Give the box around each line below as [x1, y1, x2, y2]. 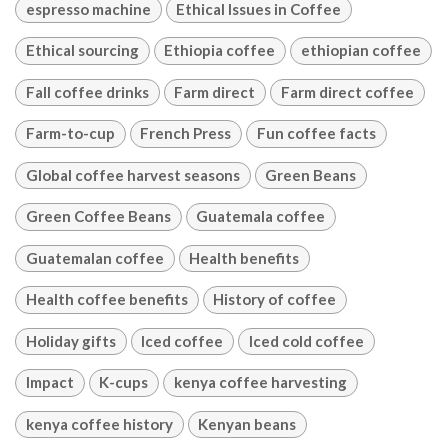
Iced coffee [141, 331, 224, 350]
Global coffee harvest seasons [25, 165, 240, 184]
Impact [25, 373, 74, 392]
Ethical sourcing [25, 41, 139, 60]
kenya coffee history [25, 414, 173, 433]
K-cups [99, 373, 149, 392]
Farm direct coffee [280, 82, 414, 101]
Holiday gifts [25, 331, 116, 350]
